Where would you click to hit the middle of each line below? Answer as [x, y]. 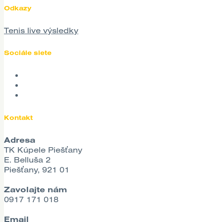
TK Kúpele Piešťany [43, 149]
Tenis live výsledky [41, 30]
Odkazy [18, 8]
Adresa [20, 139]
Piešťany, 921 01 [37, 169]
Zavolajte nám [35, 189]
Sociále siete [28, 53]
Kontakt [18, 117]
